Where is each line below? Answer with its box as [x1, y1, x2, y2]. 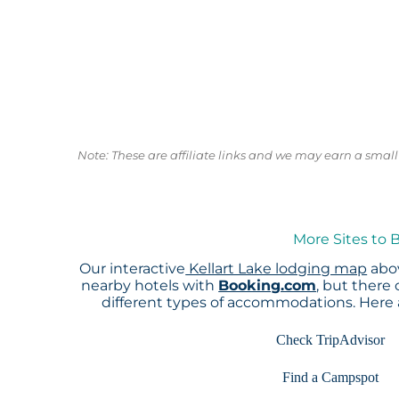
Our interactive [79, 260, 186, 278]
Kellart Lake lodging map [185, 260, 368, 278]
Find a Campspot [282, 370, 379, 386]
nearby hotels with [81, 277, 219, 295]
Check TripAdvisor [276, 332, 386, 348]
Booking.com [218, 277, 317, 295]
